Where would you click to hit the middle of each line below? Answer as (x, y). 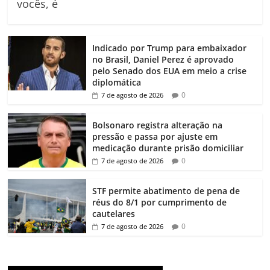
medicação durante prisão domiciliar (168, 148)
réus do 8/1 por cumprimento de (160, 202)
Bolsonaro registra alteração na (158, 125)
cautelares (114, 214)
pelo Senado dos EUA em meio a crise (170, 71)
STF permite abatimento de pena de (166, 191)
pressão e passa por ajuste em (155, 137)
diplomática (117, 83)
